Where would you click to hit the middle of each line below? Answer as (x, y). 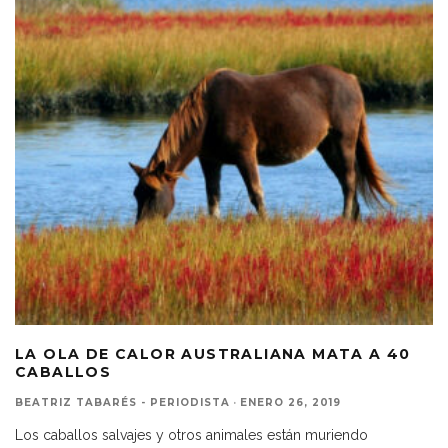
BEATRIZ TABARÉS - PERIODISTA (122, 402)
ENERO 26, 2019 (290, 402)
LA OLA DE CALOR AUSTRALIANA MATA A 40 (213, 353)
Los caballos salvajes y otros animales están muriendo (191, 434)
